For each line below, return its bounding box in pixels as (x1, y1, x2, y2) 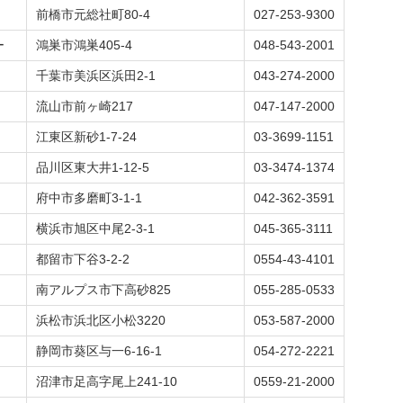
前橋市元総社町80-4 (36, 7, 150, 22)
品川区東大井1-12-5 (36, 160, 149, 175)
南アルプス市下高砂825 (36, 282, 171, 297)
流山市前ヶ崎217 (36, 99, 133, 113)
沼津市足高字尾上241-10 (36, 374, 177, 389)
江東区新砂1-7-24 (36, 130, 137, 144)
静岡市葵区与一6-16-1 (36, 344, 162, 358)
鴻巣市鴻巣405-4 (36, 38, 132, 52)
